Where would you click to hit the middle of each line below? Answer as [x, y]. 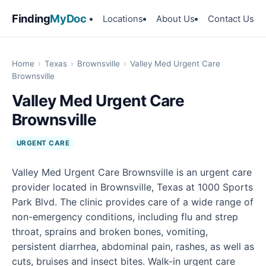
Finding [31, 18]
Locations [123, 19]
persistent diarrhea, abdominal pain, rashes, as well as [133, 247]
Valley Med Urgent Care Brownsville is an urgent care [132, 172]
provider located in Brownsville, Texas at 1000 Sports [132, 187]
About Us [175, 19]
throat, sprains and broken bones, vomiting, [110, 232]
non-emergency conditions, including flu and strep [125, 217]
